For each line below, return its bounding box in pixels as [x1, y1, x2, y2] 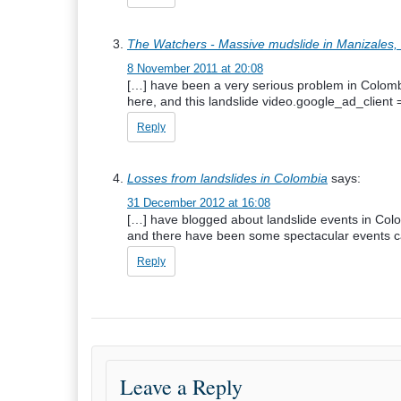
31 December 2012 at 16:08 [127, 196, 270, 209]
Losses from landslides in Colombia [127, 171, 328, 185]
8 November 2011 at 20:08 [127, 62, 263, 75]
